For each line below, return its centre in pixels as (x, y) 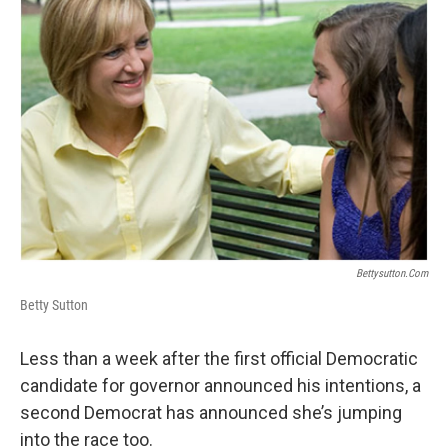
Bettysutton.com (392, 273)
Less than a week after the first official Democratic (219, 358)
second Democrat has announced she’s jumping (211, 412)
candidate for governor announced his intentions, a (220, 385)
